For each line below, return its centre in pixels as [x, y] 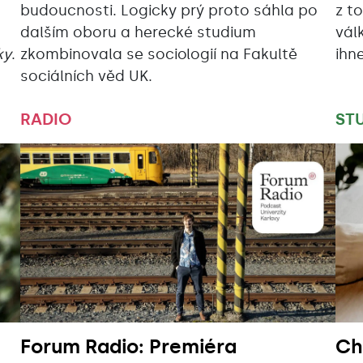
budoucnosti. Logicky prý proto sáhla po [169, 11]
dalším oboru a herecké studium [138, 33]
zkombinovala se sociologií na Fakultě [158, 55]
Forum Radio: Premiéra [128, 347]
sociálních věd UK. [86, 77]
